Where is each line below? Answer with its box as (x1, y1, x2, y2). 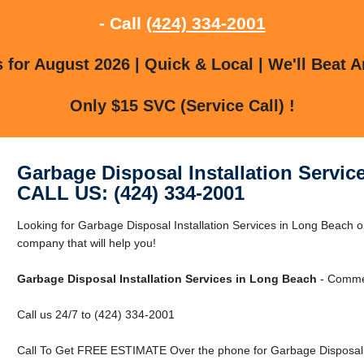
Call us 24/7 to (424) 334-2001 (16, 307, 175, 321)
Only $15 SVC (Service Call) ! (69, 96, 295, 115)
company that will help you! (16, 236, 156, 249)
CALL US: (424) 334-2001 (16, 181, 245, 204)
